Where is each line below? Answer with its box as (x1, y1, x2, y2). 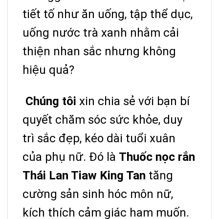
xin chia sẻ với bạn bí (76, 94, 190, 108)
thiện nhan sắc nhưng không (22, 44, 176, 58)
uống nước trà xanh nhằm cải (22, 25, 179, 40)
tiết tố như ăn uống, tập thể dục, (22, 7, 193, 21)
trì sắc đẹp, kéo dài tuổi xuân (22, 131, 175, 145)
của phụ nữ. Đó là (22, 150, 119, 164)
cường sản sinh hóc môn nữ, (22, 187, 173, 201)
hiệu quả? (22, 63, 74, 77)
